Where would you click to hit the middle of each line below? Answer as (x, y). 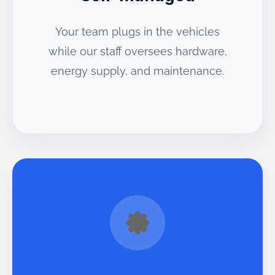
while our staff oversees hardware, (137, 51)
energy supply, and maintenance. (137, 71)
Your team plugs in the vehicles (137, 32)
